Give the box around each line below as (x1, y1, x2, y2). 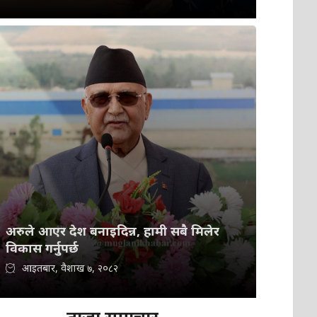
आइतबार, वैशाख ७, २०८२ (22, 261, 119, 275)
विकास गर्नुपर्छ (6, 239, 79, 257)
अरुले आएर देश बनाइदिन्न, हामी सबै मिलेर (6, 222, 220, 240)
